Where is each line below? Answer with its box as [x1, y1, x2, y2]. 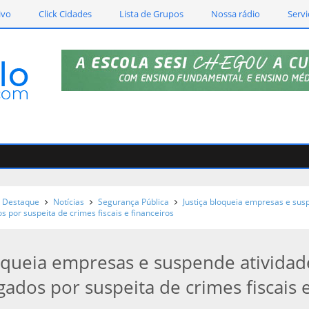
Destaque [2, 196, 40, 208]
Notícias [53, 196, 85, 208]
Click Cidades [39, 8, 92, 20]
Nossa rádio [211, 8, 260, 20]
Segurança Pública [98, 196, 170, 208]
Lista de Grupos [119, 8, 183, 20]
